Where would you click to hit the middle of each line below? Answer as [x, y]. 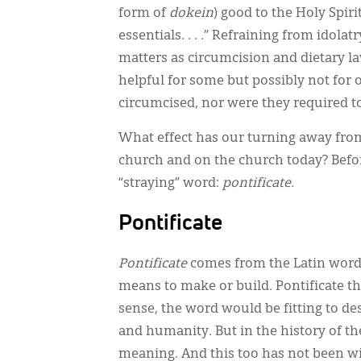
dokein [191, 14]
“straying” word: [170, 184]
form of [144, 14]
